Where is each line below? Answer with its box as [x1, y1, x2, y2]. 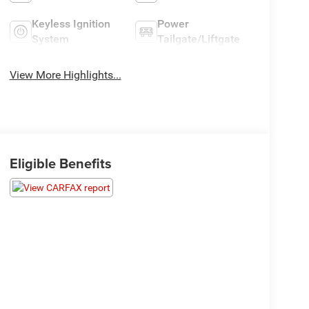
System [31, 32, 69, 46]
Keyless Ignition [31, 17, 110, 31]
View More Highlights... [9, 68, 121, 82]
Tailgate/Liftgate [157, 32, 241, 46]
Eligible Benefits [9, 153, 112, 174]
